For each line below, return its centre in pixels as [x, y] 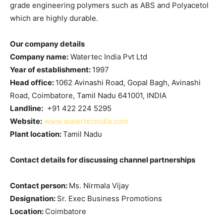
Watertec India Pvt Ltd [108, 56]
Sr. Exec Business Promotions [110, 198]
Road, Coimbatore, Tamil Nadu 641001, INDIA [88, 95]
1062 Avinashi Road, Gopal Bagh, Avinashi [128, 82]
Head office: [33, 82]
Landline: [27, 108]
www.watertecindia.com [86, 121]
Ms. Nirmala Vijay [99, 185]
